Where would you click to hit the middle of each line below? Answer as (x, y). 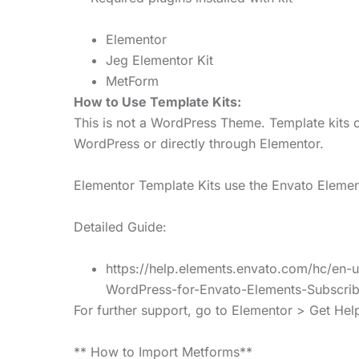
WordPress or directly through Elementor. (199, 143)
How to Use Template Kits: (157, 101)
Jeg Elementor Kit (159, 60)
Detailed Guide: (120, 226)
